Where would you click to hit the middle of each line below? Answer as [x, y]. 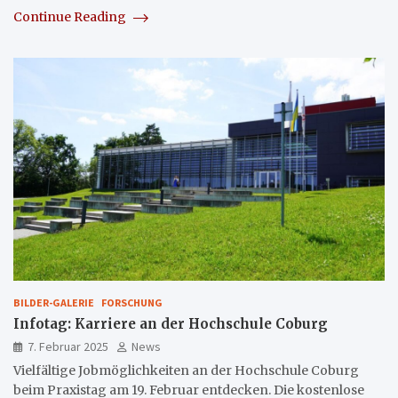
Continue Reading [71, 16]
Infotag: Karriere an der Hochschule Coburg [171, 323]
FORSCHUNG [132, 302]
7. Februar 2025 [68, 346]
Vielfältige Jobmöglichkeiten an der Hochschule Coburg [186, 370]
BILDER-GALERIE [54, 302]
